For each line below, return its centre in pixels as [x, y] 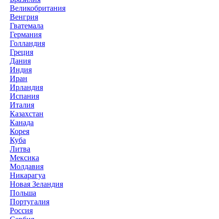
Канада [22, 122]
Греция [22, 52]
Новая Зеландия [36, 184]
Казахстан [27, 113]
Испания [24, 96]
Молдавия [27, 166]
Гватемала [27, 25]
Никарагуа [28, 175]
